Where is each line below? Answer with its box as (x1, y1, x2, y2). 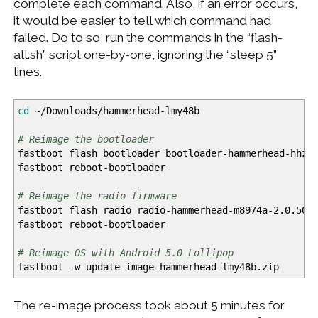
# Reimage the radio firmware (17, 190, 177, 202)
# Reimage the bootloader (17, 133, 154, 145)
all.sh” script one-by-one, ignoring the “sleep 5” (13, 48, 277, 62)
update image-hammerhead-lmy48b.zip (79, 261, 279, 273)
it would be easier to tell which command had (13, 13, 271, 28)
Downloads (45, 104, 97, 116)
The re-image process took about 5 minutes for (13, 297, 285, 312)
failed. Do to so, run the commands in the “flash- (13, 31, 283, 45)
